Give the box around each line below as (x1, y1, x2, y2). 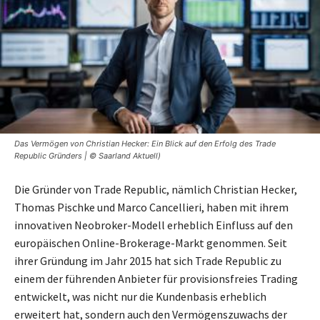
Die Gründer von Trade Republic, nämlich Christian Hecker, (14, 182, 297, 197)
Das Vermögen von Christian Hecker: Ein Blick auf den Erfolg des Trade (14, 139, 276, 149)
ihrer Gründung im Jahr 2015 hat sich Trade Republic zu (14, 254, 281, 269)
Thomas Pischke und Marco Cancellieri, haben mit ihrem (14, 200, 289, 215)
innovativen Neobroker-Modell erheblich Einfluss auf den (14, 218, 293, 233)
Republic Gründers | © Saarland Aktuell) (14, 151, 161, 161)
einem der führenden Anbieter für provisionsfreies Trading (14, 271, 298, 286)
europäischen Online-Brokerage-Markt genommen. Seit (14, 236, 287, 251)
